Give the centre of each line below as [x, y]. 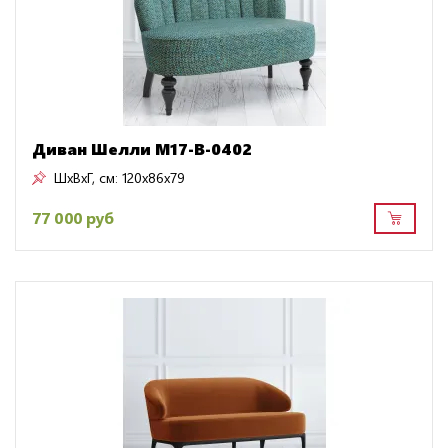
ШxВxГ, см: [86, 178]
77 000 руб [73, 218]
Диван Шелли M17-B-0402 [142, 149]
